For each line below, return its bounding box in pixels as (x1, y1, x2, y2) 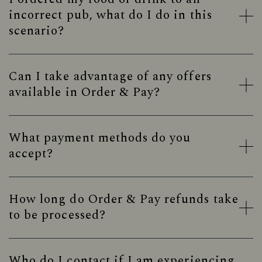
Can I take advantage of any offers (9, 67, 212, 86)
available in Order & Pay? (9, 83, 161, 102)
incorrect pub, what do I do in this (9, 6, 212, 25)
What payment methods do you (9, 129, 191, 147)
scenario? (9, 22, 65, 40)
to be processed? (9, 206, 106, 225)
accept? (9, 144, 54, 163)
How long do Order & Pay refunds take (9, 190, 239, 209)
